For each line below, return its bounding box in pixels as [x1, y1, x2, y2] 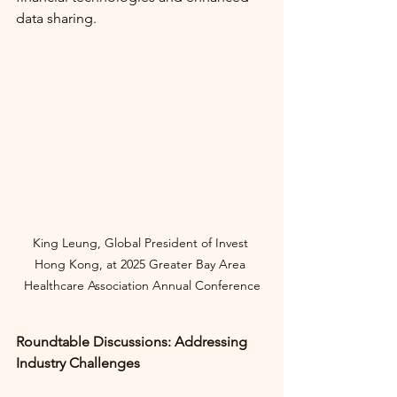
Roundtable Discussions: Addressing [16, 333, 251, 351]
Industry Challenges [16, 354, 140, 372]
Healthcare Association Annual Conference [23, 277, 261, 294]
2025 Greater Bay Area [121, 256, 249, 273]
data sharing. [16, 9, 97, 27]
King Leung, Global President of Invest [32, 235, 252, 252]
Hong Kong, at [35, 256, 117, 273]
